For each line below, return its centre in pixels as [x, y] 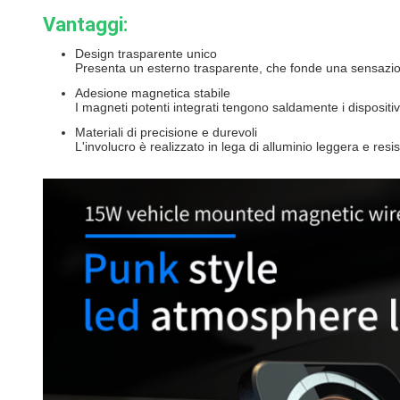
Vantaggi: [85, 25]
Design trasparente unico [146, 54]
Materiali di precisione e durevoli [166, 132]
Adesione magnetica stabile [153, 93]
